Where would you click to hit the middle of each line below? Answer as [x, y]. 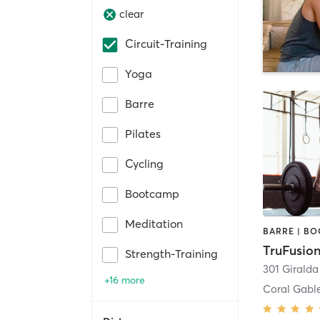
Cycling [144, 163]
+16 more [125, 280]
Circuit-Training [166, 43]
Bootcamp [152, 193]
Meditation [154, 223]
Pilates [143, 133]
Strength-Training [171, 253]
